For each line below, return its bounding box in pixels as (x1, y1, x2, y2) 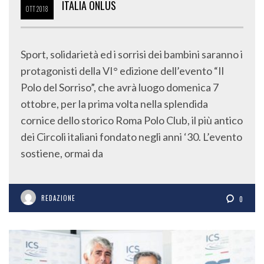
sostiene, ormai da (21, 147, 103, 160)
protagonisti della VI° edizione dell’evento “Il (21, 64, 224, 77)
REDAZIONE (41, 193, 75, 203)
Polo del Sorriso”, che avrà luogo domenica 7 (21, 81, 219, 94)
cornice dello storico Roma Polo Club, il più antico (21, 114, 243, 127)
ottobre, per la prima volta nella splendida (21, 97, 208, 110)
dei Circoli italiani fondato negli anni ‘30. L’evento (21, 130, 242, 143)
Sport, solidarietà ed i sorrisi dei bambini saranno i (21, 48, 243, 61)
